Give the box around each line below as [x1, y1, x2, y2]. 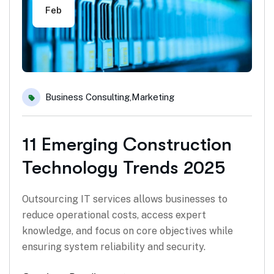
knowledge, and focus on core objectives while [22, 225, 233, 237]
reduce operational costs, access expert [22, 209, 206, 221]
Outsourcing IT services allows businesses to [22, 193, 228, 206]
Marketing [131, 92, 174, 103]
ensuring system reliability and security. [22, 241, 206, 253]
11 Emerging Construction [22, 134, 232, 155]
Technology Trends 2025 [22, 157, 226, 179]
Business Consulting [45, 92, 130, 103]
